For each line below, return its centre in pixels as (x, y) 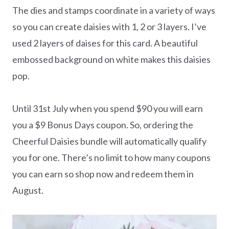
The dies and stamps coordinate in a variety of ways (114, 10)
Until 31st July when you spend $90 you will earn (108, 108)
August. (28, 190)
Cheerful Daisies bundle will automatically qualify (109, 141)
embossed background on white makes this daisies (111, 59)
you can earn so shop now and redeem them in (103, 174)
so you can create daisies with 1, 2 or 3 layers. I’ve (109, 26)
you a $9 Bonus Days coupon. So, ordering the (103, 124)
